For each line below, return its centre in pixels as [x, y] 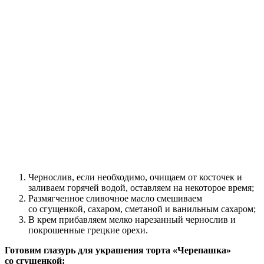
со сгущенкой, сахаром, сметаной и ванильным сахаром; [142, 209]
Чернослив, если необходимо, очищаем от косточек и [135, 177]
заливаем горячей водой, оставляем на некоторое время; [141, 188]
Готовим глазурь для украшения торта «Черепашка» [118, 250]
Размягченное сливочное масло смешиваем [115, 199]
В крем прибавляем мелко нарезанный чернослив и [132, 220]
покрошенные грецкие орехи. [88, 230]
